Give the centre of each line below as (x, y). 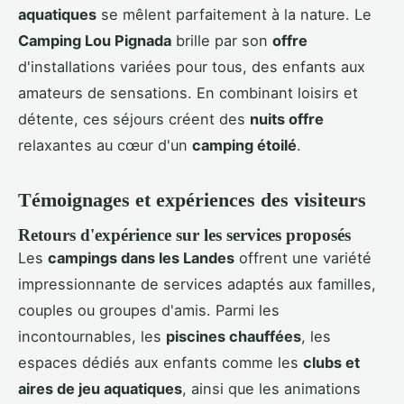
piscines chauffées (234, 337)
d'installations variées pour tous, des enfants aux (192, 67)
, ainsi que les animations (271, 389)
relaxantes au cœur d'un (105, 146)
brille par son (222, 41)
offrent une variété (303, 258)
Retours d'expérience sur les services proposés (184, 235)
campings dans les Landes (141, 258)
